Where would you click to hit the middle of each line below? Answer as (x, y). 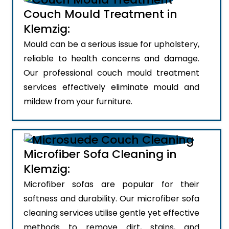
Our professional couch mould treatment (111, 73)
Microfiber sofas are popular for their (111, 185)
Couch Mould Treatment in (100, 14)
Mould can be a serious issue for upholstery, (111, 44)
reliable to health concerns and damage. (111, 59)
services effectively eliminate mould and (111, 87)
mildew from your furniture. (78, 101)
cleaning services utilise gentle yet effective (111, 213)
